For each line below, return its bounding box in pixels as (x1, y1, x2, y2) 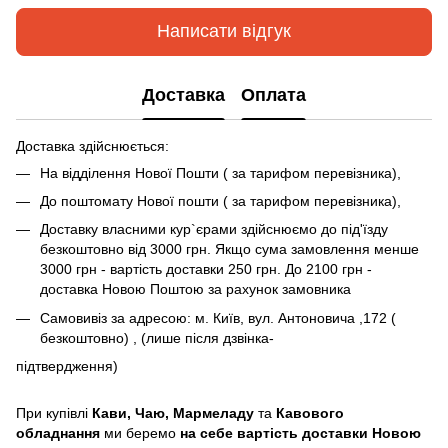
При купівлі (16, 405, 92, 422)
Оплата (241, 85, 306, 106)
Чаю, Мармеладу (135, 405, 258, 422)
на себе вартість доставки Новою (180, 425, 421, 442)
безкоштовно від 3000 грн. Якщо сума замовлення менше (40, 241, 419, 258)
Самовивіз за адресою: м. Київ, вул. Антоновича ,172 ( (40, 309, 396, 326)
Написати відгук (157, 21, 291, 42)
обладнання (16, 425, 100, 442)
